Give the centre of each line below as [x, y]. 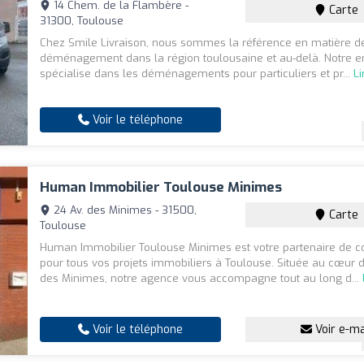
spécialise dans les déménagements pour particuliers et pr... [197, 74]
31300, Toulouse [82, 21]
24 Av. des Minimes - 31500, [124, 210]
